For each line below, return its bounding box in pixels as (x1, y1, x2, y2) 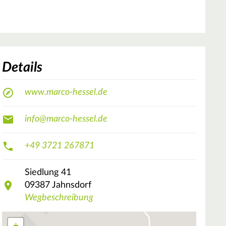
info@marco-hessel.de (25, 115, 107, 124)
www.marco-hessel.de (25, 88, 107, 97)
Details (2, 60, 42, 74)
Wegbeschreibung (25, 193, 93, 203)
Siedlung (25, 168, 59, 178)
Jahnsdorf (52, 181, 91, 190)
